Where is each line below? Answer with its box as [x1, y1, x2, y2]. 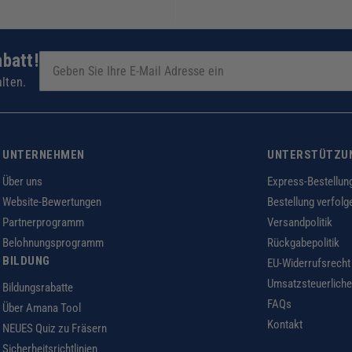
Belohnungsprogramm [2, 236, 104, 251]
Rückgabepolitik [267, 236, 339, 251]
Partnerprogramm [2, 215, 84, 230]
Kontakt [267, 317, 302, 332]
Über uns [2, 174, 42, 189]
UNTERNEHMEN [2, 148, 85, 163]
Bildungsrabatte [2, 280, 73, 295]
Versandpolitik [267, 215, 332, 230]
